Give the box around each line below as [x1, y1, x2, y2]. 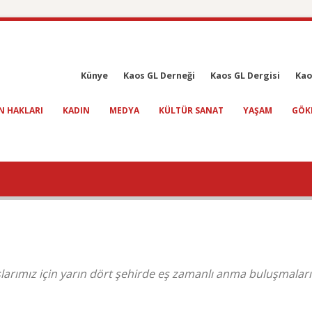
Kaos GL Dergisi [210, 70, 280, 81]
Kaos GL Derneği [123, 70, 195, 81]
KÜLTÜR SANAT [159, 104, 224, 116]
